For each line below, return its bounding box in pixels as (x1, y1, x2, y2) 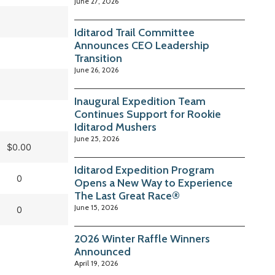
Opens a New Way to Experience (74, 176, 233, 190)
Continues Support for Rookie (74, 107, 222, 122)
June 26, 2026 (74, 65, 119, 75)
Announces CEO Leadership (74, 39, 210, 53)
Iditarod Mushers (74, 120, 157, 134)
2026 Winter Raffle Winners (74, 232, 211, 246)
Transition (74, 52, 123, 66)
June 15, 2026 (74, 203, 118, 212)
